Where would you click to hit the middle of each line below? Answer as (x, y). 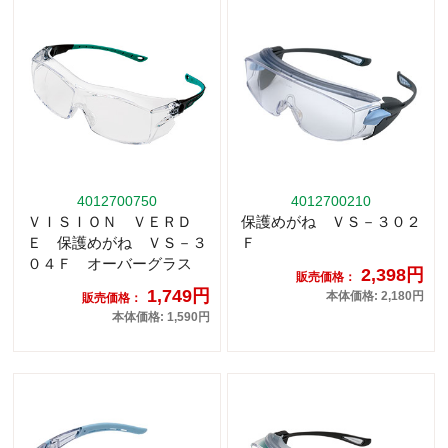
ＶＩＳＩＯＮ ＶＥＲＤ (109, 221)
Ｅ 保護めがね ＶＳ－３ (117, 242)
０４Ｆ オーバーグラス (109, 263)
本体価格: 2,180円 (375, 295)
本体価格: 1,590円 (161, 316)
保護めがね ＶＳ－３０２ (331, 221)
